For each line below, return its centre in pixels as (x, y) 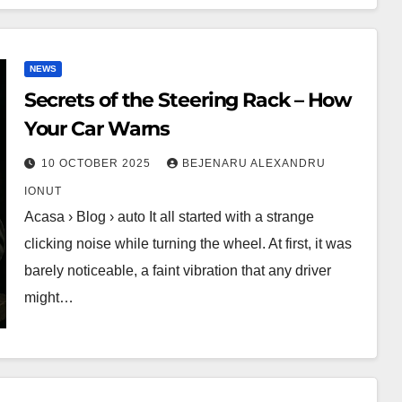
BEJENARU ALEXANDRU (253, 163)
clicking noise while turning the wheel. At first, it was (188, 244)
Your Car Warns (97, 129)
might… (48, 297)
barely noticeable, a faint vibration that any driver (177, 271)
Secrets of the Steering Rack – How (188, 100)
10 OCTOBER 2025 (97, 163)
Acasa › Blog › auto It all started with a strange (169, 217)
